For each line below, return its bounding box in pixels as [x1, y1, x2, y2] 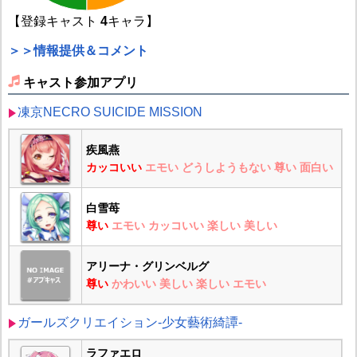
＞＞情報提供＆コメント [7, 44, 148, 58]
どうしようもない [181, 161, 271, 175]
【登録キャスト [7, 14, 100, 29]
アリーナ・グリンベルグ [85, 260, 209, 273]
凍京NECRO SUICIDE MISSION [17, 105, 202, 120]
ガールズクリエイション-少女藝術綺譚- [17, 316, 242, 330]
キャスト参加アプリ [22, 75, 138, 89]
